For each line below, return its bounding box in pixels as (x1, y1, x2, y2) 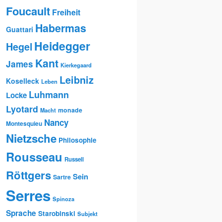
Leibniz (59, 72, 94, 87)
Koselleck (6, 75, 39, 86)
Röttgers (6, 166, 51, 183)
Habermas (35, 20, 86, 36)
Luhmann (29, 88, 69, 101)
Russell (64, 155, 84, 164)
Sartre (53, 172, 71, 181)
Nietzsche (6, 130, 56, 146)
